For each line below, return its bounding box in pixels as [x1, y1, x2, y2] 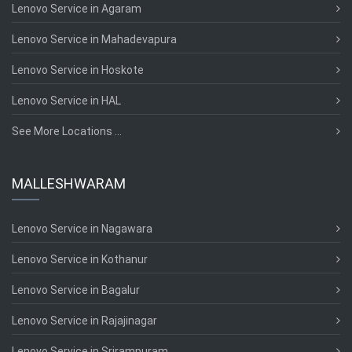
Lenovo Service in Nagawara [12, 222, 152, 235]
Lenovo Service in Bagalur [12, 284, 140, 296]
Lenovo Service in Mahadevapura [12, 33, 177, 46]
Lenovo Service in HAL [12, 94, 121, 107]
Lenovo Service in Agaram [12, 2, 141, 15]
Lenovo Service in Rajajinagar [12, 314, 157, 327]
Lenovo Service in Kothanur [12, 253, 148, 266]
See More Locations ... [12, 125, 122, 137]
